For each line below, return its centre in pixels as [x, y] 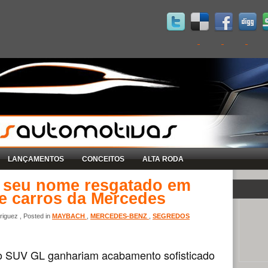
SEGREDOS [171, 216]
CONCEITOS [103, 159]
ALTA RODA [163, 159]
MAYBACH [69, 216]
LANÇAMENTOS [36, 159]
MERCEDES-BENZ [120, 216]
